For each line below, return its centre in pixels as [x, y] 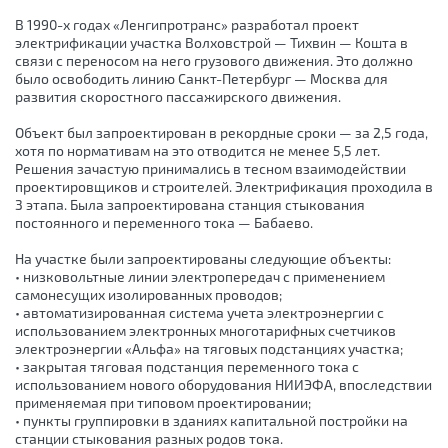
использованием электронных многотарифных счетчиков [205, 331]
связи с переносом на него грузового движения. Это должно [214, 61]
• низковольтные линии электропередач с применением [200, 277]
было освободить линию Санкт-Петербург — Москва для [201, 79]
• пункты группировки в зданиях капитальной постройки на [211, 421]
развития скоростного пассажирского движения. [178, 97]
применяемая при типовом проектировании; [163, 403]
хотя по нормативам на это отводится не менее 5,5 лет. [197, 151]
